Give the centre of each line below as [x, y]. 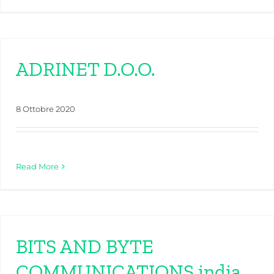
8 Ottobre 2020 [46, 109]
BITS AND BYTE [85, 247]
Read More [37, 167]
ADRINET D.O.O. [86, 69]
